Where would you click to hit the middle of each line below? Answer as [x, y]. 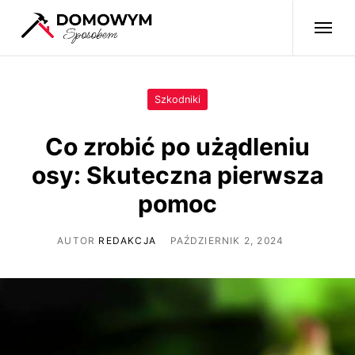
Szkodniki [177, 99]
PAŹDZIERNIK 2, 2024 [227, 240]
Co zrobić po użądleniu [177, 146]
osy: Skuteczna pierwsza [177, 175]
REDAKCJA [127, 240]
